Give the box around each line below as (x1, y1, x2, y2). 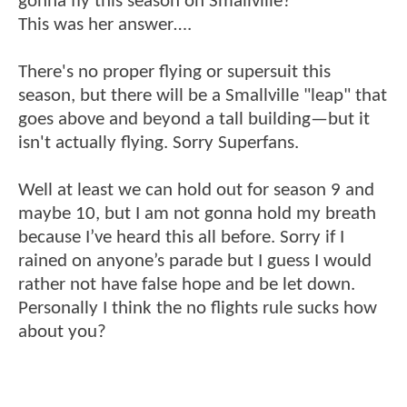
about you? (18, 322, 106, 342)
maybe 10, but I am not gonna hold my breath (18, 203, 376, 223)
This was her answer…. (18, 15, 192, 35)
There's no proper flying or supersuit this (18, 62, 331, 82)
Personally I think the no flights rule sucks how (18, 298, 377, 318)
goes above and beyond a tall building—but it (18, 109, 370, 129)
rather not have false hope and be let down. (18, 274, 355, 294)
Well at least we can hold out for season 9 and (18, 180, 374, 200)
